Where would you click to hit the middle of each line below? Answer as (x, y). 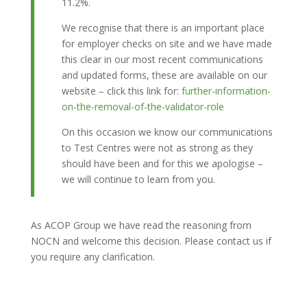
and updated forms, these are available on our (164, 75)
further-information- (226, 91)
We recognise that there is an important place (163, 28)
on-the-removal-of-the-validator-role (143, 107)
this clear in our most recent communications (162, 59)
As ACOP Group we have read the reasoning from (141, 225)
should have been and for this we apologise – (162, 163)
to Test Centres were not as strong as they (157, 148)
